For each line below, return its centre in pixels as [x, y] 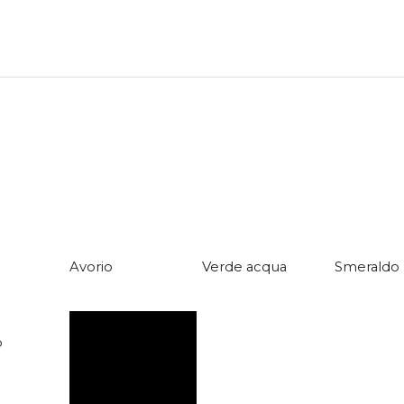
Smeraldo [367, 267]
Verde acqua [244, 267]
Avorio [91, 267]
